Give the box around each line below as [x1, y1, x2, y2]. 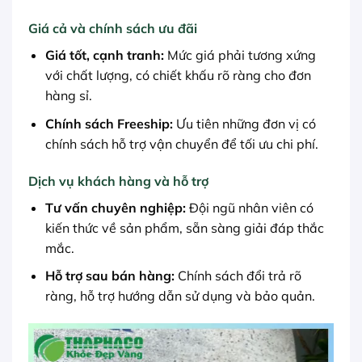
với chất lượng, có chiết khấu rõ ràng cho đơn [44, 67, 311, 84]
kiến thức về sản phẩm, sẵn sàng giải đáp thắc [44, 219, 324, 236]
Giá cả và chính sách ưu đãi [28, 20, 197, 37]
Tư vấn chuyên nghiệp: [44, 199, 186, 216]
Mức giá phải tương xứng [163, 47, 316, 64]
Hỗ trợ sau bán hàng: [44, 267, 175, 284]
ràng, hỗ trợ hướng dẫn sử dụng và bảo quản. [44, 288, 315, 305]
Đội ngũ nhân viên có [185, 199, 314, 216]
